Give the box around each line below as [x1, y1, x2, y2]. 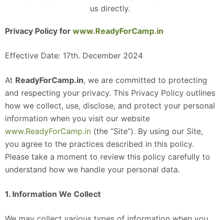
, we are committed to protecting [83, 75, 207, 85]
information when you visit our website [5, 113, 150, 123]
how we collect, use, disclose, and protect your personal [5, 101, 215, 110]
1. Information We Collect [5, 189, 101, 199]
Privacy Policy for [5, 26, 73, 36]
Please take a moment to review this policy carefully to [5, 152, 210, 162]
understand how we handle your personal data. [5, 165, 180, 174]
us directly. [90, 3, 130, 13]
